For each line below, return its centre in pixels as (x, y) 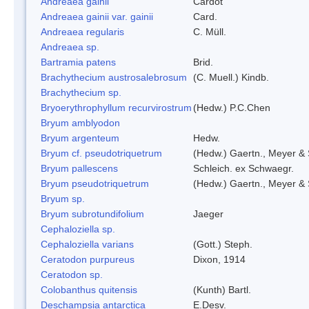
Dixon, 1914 (219, 259)
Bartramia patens (78, 62)
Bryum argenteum (80, 138)
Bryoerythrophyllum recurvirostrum (116, 107)
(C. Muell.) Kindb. (231, 77)
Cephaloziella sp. (78, 229)
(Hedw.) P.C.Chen (232, 107)
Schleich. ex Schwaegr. (243, 168)
